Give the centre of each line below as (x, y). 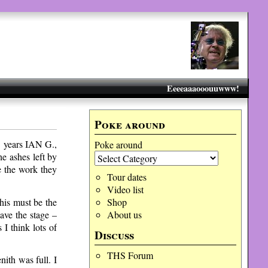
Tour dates (127, 177)
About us (124, 214)
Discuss (115, 235)
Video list (125, 189)
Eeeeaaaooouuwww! (203, 88)
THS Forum (130, 255)
